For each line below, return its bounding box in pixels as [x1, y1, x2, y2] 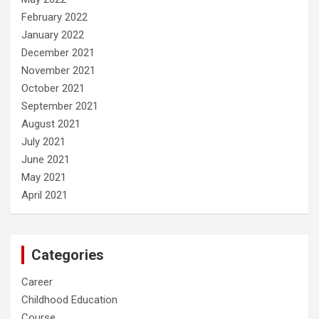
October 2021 [21, 82, 85, 95]
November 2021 [21, 64, 95, 78]
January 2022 [21, 28, 84, 42]
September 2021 [21, 100, 98, 113]
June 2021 [21, 153, 70, 167]
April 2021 [21, 189, 68, 202]
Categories [31, 246, 104, 264]
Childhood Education [21, 293, 117, 307]
